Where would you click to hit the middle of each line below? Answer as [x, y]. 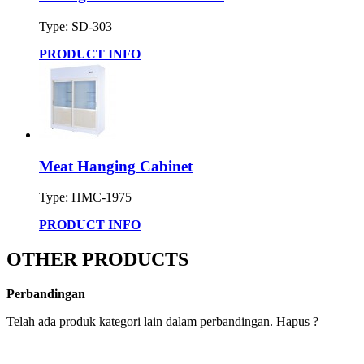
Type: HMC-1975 [85, 197]
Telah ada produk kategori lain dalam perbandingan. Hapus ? [162, 322]
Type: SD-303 [76, 27]
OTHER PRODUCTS [97, 260]
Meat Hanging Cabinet [116, 166]
